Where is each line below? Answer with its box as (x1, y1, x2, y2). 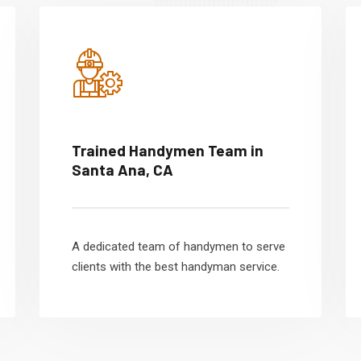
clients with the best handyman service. (72, 259, 280, 274)
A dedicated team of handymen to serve (72, 239, 285, 254)
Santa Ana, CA (72, 160, 173, 179)
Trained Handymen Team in (72, 141, 263, 160)
